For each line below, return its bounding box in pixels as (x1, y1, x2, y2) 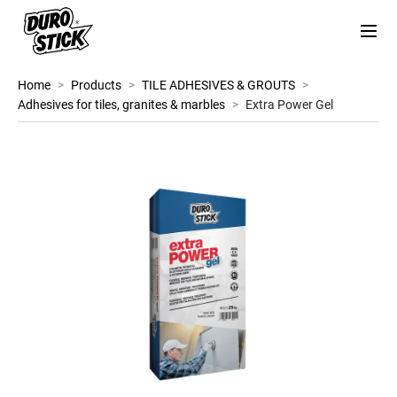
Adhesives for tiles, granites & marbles (18, 97, 225, 112)
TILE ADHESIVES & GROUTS (142, 78, 295, 92)
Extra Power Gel (245, 97, 333, 112)
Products (71, 78, 121, 92)
